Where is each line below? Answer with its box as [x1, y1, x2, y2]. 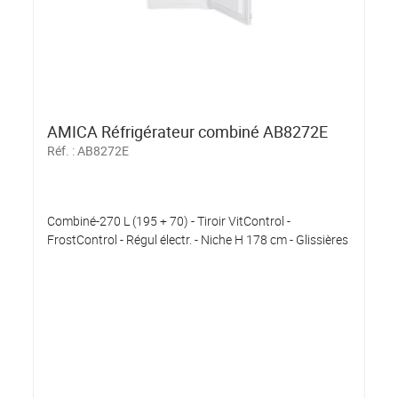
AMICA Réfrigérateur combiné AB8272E [47, 121, 329, 143]
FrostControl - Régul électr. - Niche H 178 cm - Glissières [47, 231, 349, 249]
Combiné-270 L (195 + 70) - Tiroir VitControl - [47, 212, 291, 230]
